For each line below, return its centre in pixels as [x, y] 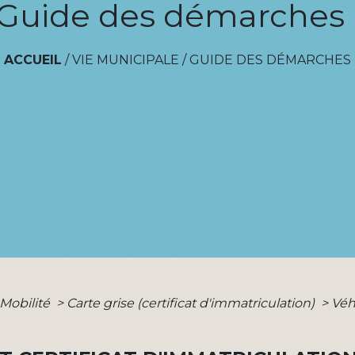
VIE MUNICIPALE [126, 60]
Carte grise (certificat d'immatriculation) [193, 303]
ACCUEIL [33, 60]
